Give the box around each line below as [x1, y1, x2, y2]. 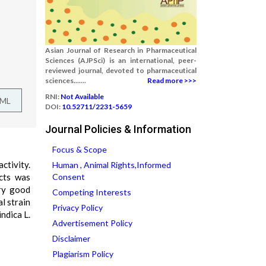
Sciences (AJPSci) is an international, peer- [45, 56, 197, 65]
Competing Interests [52, 187, 131, 197]
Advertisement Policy [52, 218, 132, 228]
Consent [52, 172, 85, 182]
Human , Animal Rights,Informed [52, 160, 171, 170]
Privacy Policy [52, 202, 103, 213]
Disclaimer [52, 233, 90, 243]
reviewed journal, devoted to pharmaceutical [45, 66, 197, 75]
